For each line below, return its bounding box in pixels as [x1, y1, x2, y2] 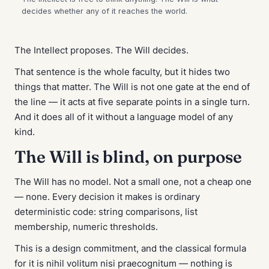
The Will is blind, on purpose [14, 147, 242, 168]
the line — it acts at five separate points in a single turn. [14, 96, 250, 107]
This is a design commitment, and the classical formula [14, 243, 246, 254]
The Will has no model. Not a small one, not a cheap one [14, 177, 252, 187]
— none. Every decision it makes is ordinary [14, 192, 200, 202]
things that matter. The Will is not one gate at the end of [14, 81, 250, 92]
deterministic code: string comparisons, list [14, 207, 198, 217]
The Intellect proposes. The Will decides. [14, 44, 189, 56]
